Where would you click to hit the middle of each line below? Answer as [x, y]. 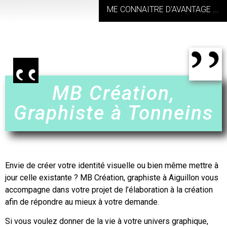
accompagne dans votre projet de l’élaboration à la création [109, 190]
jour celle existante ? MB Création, [66, 177]
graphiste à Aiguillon [164, 177]
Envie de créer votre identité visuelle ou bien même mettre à [112, 165]
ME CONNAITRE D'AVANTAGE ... [163, 9]
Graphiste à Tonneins [113, 113]
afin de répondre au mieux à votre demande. [82, 202]
